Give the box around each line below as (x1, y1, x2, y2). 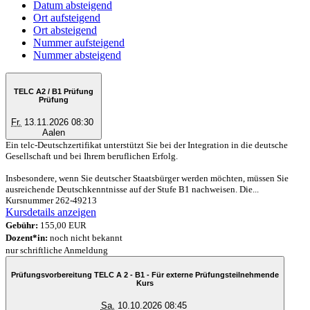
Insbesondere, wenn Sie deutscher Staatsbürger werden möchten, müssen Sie (6, 172, 289, 183)
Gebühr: (6, 219, 38, 230)
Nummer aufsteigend (33, 36, 125, 48)
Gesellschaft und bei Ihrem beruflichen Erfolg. (6, 150, 178, 161)
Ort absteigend (33, 24, 97, 36)
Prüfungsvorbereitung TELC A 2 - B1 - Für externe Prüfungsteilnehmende (11, 271, 279, 280)
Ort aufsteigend (33, 11, 100, 24)
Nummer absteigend (33, 48, 121, 61)
